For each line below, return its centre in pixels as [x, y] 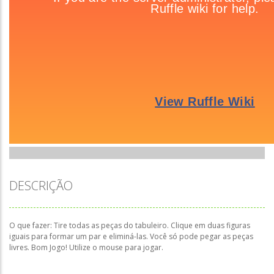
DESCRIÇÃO [41, 186]
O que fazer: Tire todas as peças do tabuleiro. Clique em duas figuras [130, 225]
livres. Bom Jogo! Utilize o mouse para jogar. [86, 247]
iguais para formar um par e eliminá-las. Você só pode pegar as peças [131, 236]
